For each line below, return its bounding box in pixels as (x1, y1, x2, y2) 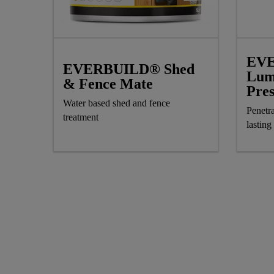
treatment (63, 112, 101, 123)
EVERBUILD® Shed (63, 61, 194, 78)
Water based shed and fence (63, 98, 170, 109)
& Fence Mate (63, 76, 153, 92)
